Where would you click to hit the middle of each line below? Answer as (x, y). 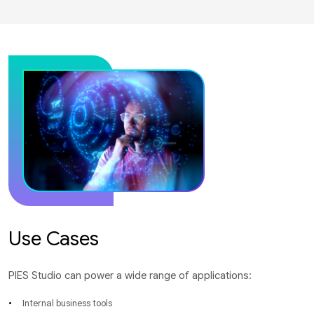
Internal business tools (67, 303)
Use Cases (54, 238)
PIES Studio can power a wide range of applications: (130, 275)
